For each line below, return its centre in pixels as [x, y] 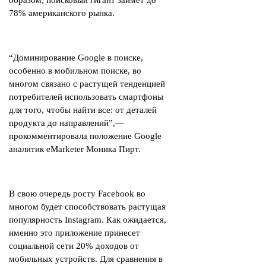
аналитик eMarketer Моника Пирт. [75, 149]
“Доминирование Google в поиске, [76, 58]
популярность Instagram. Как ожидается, [88, 220]
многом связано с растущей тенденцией [87, 84]
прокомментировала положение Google [85, 136]
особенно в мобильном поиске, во [75, 71]
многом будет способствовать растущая [87, 207]
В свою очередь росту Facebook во [77, 194]
